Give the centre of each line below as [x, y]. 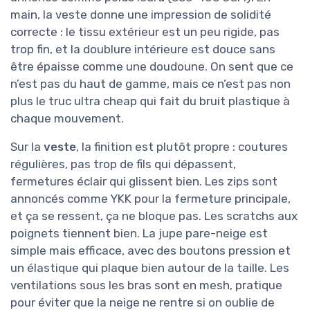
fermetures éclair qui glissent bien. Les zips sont [144, 182]
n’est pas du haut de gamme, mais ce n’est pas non [151, 84]
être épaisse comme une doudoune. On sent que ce [152, 67]
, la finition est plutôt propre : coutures [182, 147]
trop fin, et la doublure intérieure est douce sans [143, 49]
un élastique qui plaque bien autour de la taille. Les [150, 268]
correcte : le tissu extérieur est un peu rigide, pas [145, 32]
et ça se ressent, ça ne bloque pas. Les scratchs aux [154, 216]
